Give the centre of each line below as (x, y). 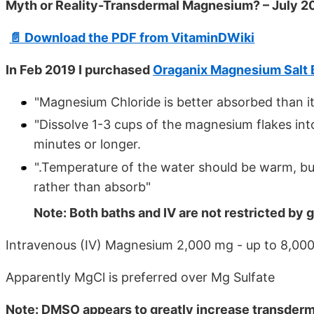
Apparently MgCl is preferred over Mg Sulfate (140, 277)
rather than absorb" (92, 186)
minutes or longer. (87, 144)
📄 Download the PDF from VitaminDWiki (132, 37)
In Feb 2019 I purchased (79, 69)
